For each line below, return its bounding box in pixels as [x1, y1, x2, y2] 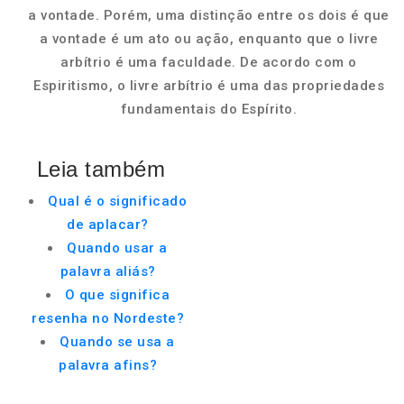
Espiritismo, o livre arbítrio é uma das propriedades [33, 78, 384, 94]
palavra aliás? [60, 263, 156, 280]
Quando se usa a [60, 334, 175, 350]
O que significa [64, 287, 170, 303]
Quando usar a [67, 240, 168, 256]
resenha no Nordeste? [32, 310, 184, 326]
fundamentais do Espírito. [120, 101, 298, 117]
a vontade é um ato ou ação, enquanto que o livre [39, 31, 379, 47]
